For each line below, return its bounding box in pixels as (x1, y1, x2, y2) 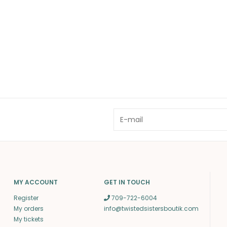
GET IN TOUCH (104, 177, 150, 186)
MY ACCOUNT (13, 177, 58, 186)
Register (13, 193, 39, 202)
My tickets (13, 214, 44, 223)
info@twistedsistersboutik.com (104, 204, 199, 213)
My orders (13, 204, 44, 213)
